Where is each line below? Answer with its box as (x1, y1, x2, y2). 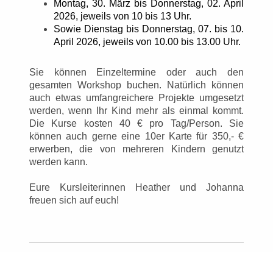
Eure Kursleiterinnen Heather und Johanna (29, 182, 244, 193)
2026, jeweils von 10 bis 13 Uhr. (54, 10, 196, 21)
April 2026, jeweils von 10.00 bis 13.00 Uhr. (54, 36, 241, 47)
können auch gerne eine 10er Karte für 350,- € (29, 130, 244, 141)
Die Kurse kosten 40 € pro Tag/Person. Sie (29, 118, 244, 129)
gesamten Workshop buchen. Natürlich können (29, 79, 244, 90)
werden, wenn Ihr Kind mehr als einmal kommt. (29, 105, 244, 116)
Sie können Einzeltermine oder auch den (29, 66, 244, 77)
